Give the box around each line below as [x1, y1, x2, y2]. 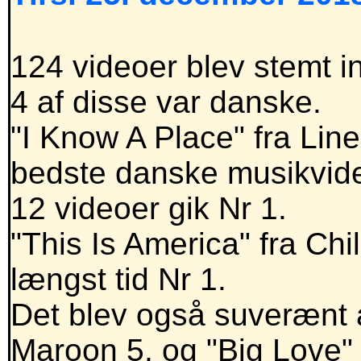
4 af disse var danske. [10, 85, 322, 120]
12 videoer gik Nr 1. [10, 191, 287, 226]
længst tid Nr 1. [10, 262, 226, 297]
